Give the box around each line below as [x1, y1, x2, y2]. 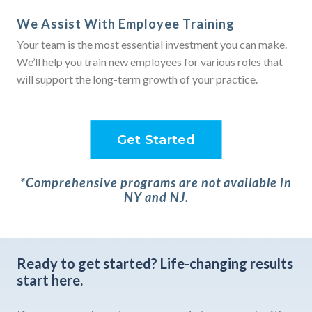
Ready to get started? [17, 255, 157, 272]
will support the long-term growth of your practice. [17, 72, 260, 86]
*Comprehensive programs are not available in [20, 175, 292, 191]
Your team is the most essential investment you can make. [17, 38, 287, 52]
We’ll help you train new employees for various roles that [17, 55, 283, 69]
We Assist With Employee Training [17, 16, 235, 32]
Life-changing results [157, 255, 293, 272]
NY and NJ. [123, 189, 189, 205]
